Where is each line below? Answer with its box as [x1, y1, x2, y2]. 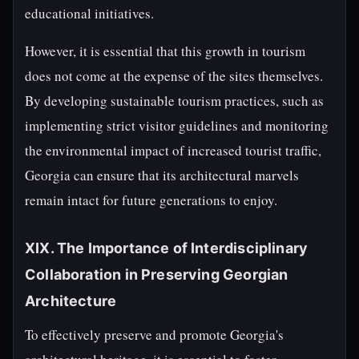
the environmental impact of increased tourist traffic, [25, 141, 321, 159]
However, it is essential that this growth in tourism [25, 42, 305, 60]
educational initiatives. [25, 4, 154, 22]
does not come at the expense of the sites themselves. [25, 67, 323, 85]
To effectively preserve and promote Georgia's [25, 325, 284, 344]
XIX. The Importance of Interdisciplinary [25, 240, 309, 256]
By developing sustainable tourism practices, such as [25, 91, 324, 110]
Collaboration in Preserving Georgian [25, 266, 288, 283]
